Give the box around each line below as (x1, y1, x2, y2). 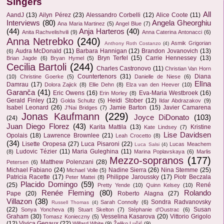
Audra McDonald (15, 47, 62, 54)
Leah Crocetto (115, 132, 151, 138)
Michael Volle (66, 166, 98, 173)
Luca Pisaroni (81, 140, 119, 147)
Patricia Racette (6, 173, 50, 180)
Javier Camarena (162, 103, 211, 111)
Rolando (183, 188, 211, 197)
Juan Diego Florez (6, 122, 69, 130)
